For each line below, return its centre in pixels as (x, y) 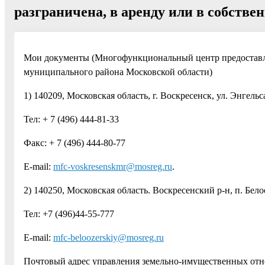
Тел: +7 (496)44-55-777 (69, 214)
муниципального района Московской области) (118, 72)
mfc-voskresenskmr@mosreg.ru (113, 166)
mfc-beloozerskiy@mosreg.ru (109, 237)
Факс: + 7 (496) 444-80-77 (75, 143)
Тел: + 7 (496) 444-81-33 (71, 119)
